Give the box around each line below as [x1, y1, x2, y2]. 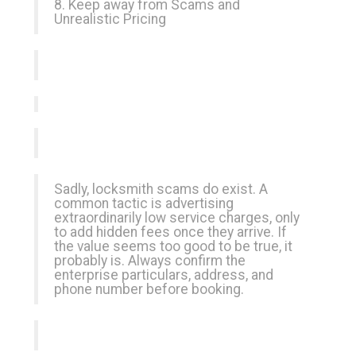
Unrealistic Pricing [54, 11, 166, 27]
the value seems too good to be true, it [54, 238, 292, 254]
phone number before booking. [54, 281, 244, 297]
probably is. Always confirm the [54, 253, 246, 269]
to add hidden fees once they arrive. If [54, 224, 287, 240]
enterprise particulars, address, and [54, 267, 273, 283]
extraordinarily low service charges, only [54, 210, 300, 226]
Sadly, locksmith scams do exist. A [54, 181, 268, 197]
